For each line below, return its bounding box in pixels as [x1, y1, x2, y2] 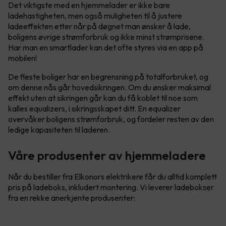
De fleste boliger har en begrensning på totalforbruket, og [8, 71, 208, 82]
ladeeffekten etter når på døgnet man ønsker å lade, [8, 21, 191, 31]
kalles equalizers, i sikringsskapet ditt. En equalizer [8, 103, 181, 114]
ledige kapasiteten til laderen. [8, 124, 111, 135]
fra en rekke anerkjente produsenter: [8, 192, 135, 203]
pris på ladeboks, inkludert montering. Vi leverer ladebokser [8, 182, 214, 192]
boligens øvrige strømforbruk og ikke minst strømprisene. [8, 31, 204, 42]
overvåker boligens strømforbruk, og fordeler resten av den [8, 114, 214, 124]
